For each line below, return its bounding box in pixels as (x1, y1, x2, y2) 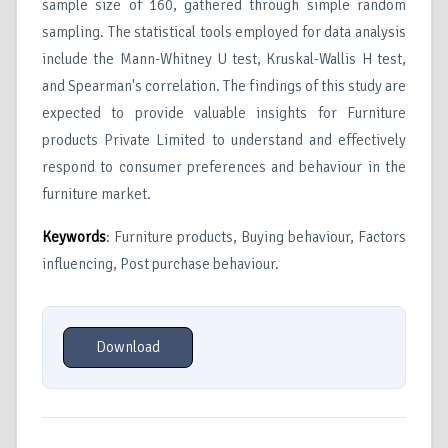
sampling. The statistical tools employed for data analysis (42, 23, 406, 42)
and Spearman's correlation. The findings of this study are (42, 77, 406, 96)
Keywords (42, 228, 106, 247)
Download (96, 338, 160, 357)
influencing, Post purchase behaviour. (42, 255, 279, 274)
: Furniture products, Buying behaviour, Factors (106, 228, 406, 247)
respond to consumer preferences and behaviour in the (42, 158, 406, 177)
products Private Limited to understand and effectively (42, 131, 406, 150)
